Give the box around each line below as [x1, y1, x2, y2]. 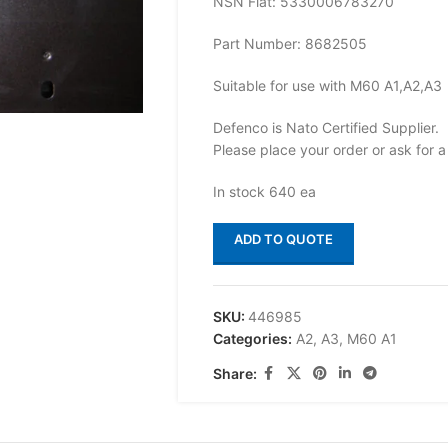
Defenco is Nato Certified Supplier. [212, 119, 439, 136]
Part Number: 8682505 [212, 35, 367, 52]
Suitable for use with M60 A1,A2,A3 [212, 77, 442, 94]
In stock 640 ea [212, 183, 316, 200]
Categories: [212, 330, 292, 347]
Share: [212, 364, 257, 382]
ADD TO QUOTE [233, 231, 333, 247]
